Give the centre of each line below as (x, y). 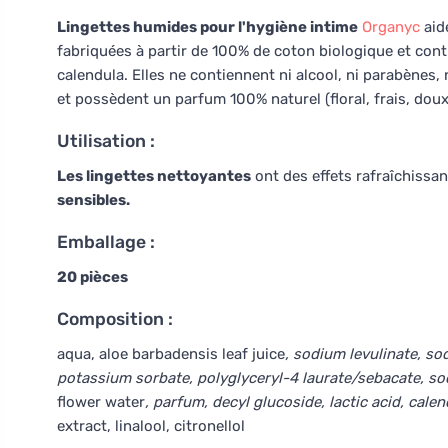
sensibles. (93, 200)
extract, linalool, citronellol (151, 426)
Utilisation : (106, 141)
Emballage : (106, 242)
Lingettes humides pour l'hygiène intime (207, 27)
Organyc (391, 27)
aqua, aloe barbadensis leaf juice (171, 354)
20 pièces (92, 277)
